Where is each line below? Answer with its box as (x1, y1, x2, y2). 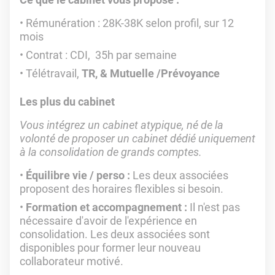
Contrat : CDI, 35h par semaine (26, 48, 177, 61)
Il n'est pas (190, 201, 240, 214)
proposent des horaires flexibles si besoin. (20, 182, 223, 195)
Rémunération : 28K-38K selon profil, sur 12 (26, 17, 234, 29)
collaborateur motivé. (20, 255, 123, 268)
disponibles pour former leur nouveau (20, 241, 201, 254)
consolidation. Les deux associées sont (20, 228, 210, 241)
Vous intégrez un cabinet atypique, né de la (20, 118, 223, 131)
